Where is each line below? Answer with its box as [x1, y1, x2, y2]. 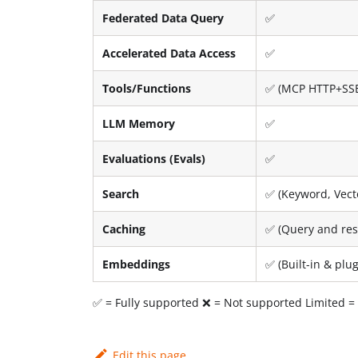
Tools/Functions [102, 80, 192, 96]
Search [102, 185, 140, 201]
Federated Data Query [102, 10, 225, 26]
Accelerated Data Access [102, 45, 237, 61]
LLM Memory [102, 115, 176, 131]
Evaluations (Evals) [102, 150, 206, 166]
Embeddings [102, 256, 171, 272]
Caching [102, 221, 146, 237]
